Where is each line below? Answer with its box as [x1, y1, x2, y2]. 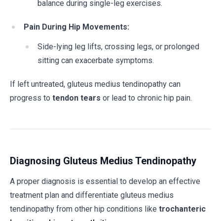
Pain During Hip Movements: [24, 22, 129, 32]
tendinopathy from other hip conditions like [10, 204, 159, 214]
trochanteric [159, 204, 206, 214]
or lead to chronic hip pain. [101, 93, 192, 103]
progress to [10, 93, 52, 103]
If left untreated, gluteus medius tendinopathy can [10, 79, 181, 89]
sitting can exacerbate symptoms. [37, 56, 154, 65]
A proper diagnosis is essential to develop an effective [10, 177, 200, 186]
